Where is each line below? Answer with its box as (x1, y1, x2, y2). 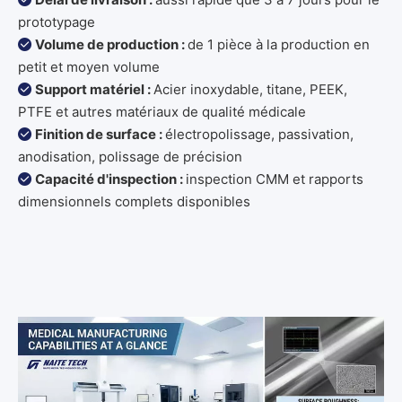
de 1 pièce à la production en (188, 36, 370, 54)
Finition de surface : (35, 126, 165, 144)
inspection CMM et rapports (186, 170, 363, 188)
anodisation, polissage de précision (18, 148, 242, 166)
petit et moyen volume (18, 58, 160, 76)
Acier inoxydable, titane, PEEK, (153, 81, 347, 99)
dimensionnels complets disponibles (18, 193, 250, 211)
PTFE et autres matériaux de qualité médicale (18, 103, 306, 121)
